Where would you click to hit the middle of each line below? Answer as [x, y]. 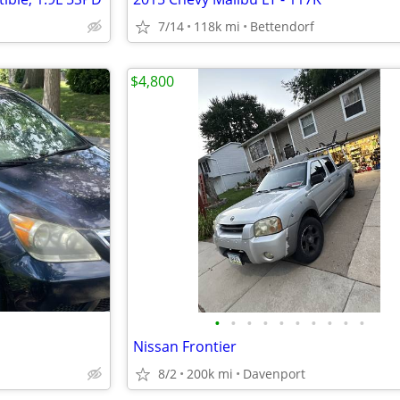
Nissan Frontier [185, 346]
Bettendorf [282, 26]
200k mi [210, 374]
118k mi [217, 26]
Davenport [274, 374]
